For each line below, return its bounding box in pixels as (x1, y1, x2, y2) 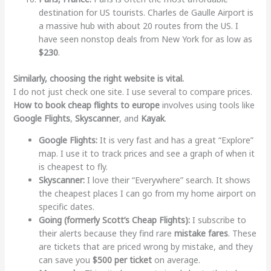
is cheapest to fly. (38, 160, 108, 172)
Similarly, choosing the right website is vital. (13, 72, 184, 84)
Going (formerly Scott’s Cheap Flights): (38, 214, 190, 226)
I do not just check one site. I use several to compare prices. (13, 85, 252, 97)
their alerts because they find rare (38, 227, 174, 239)
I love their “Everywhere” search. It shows (84, 174, 250, 186)
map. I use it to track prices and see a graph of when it (38, 147, 255, 159)
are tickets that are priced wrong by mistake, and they (38, 240, 253, 252)
